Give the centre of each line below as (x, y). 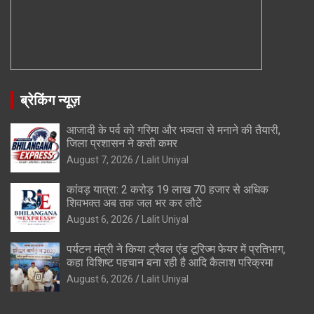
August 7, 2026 (100, 159)
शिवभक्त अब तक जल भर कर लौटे (134, 203)
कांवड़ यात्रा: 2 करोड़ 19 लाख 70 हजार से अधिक (168, 189)
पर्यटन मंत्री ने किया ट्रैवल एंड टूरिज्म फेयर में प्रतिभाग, (176, 249)
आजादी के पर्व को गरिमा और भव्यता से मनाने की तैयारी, (173, 130)
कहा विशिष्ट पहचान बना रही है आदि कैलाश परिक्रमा (170, 262)
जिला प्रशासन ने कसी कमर (122, 143)
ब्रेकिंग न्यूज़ (50, 100)
